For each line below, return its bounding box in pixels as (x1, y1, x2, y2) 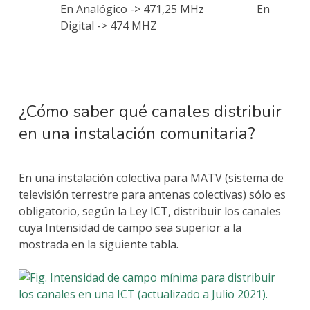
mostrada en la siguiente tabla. (18, 237, 179, 253)
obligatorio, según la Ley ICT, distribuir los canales (18, 203, 281, 219)
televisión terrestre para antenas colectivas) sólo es (18, 187, 286, 203)
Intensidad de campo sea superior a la (44, 220, 241, 236)
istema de (233, 170, 284, 186)
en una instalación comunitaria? (18, 122, 255, 145)
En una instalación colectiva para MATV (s (18, 170, 234, 186)
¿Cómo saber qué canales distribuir (18, 100, 282, 123)
